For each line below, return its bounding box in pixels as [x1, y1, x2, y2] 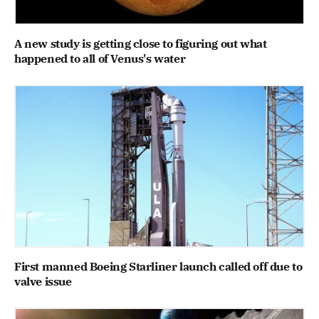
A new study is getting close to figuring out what [14, 36, 267, 51]
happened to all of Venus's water [14, 51, 186, 66]
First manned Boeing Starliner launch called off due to [14, 259, 303, 274]
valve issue [14, 274, 72, 289]
